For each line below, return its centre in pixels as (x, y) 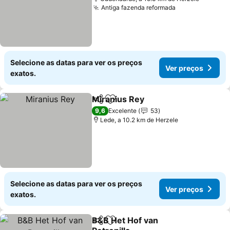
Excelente (123, 111)
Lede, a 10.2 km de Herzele (139, 120)
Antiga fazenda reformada (139, 7)
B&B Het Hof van (125, 220)
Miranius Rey (118, 99)
